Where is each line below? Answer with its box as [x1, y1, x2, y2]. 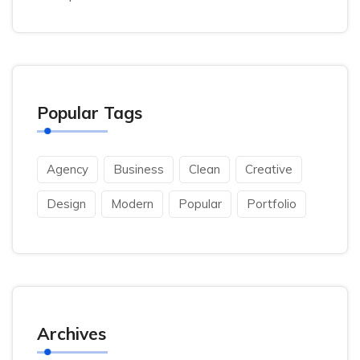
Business [113, 162, 164, 177]
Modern [111, 196, 153, 211]
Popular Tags [37, 102, 142, 123]
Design [47, 196, 86, 211]
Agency [47, 162, 88, 177]
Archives [37, 323, 106, 344]
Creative [245, 162, 292, 177]
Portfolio [247, 196, 297, 211]
